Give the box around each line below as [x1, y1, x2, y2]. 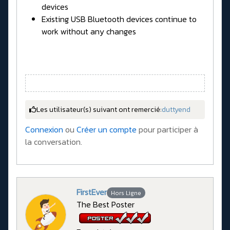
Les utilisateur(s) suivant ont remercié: [36, 104, 162, 115]
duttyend [162, 104, 190, 115]
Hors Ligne [110, 188, 141, 198]
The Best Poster [76, 198, 135, 210]
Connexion [25, 123, 63, 136]
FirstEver [76, 185, 107, 198]
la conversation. [25, 135, 82, 148]
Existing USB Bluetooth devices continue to [42, 12, 197, 25]
